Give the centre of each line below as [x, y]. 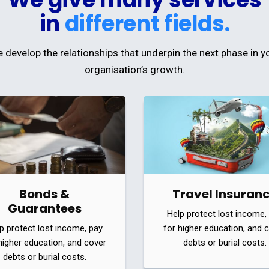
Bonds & [44, 194]
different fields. [147, 24]
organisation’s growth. [134, 70]
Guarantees [44, 208]
